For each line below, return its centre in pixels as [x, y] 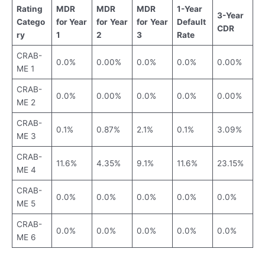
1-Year [189, 9]
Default [191, 22]
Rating [29, 9]
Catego [30, 22]
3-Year [230, 15]
